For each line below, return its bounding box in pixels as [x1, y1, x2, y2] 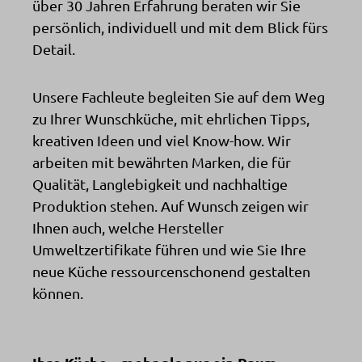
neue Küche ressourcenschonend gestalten [32, 262, 310, 280]
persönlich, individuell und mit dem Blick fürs [32, 18, 328, 36]
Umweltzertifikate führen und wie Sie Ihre [32, 240, 306, 258]
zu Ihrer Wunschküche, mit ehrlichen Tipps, [32, 109, 309, 127]
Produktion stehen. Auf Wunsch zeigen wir [32, 196, 309, 214]
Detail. [32, 40, 75, 57]
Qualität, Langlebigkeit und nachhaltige [32, 175, 288, 192]
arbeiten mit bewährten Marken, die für [32, 153, 291, 170]
